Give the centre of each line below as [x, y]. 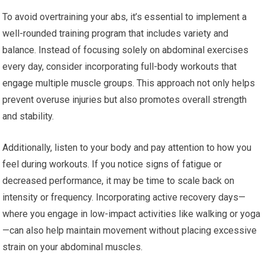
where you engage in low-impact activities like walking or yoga [132, 214]
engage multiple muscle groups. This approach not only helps [129, 83]
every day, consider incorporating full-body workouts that [120, 67]
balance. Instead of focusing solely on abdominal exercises [126, 50]
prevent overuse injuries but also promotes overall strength [125, 100]
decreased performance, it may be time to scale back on [119, 181]
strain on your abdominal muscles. [73, 247]
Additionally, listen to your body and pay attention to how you [127, 148]
